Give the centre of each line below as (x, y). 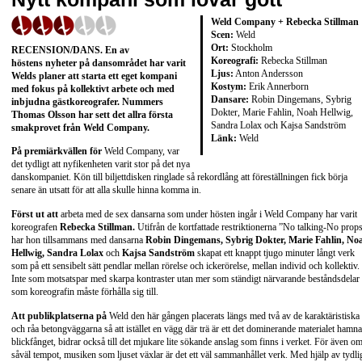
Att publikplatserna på (59, 316)
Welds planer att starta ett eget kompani (94, 76)
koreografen (36, 227)
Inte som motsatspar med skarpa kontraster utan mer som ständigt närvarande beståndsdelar (185, 279)
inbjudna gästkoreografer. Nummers (87, 101)
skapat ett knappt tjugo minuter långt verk (275, 253)
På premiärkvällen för (57, 152)
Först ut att (35, 215)
